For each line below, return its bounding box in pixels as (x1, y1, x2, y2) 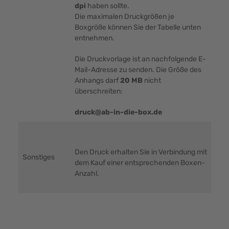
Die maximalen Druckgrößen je (74, 12, 174, 21)
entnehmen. (74, 34, 114, 43)
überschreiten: (74, 87, 123, 96)
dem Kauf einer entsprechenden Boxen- (74, 158, 205, 168)
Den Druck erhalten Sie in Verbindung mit (74, 148, 207, 157)
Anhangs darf (74, 76, 120, 85)
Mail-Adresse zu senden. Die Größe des (74, 65, 201, 75)
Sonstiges (22, 153, 55, 162)
